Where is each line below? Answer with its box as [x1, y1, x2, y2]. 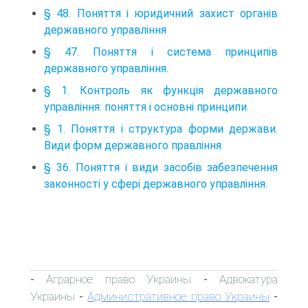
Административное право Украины [87, 289, 269, 303]
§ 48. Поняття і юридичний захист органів [44, 6, 278, 20]
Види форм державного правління [44, 138, 221, 152]
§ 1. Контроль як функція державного [44, 83, 278, 97]
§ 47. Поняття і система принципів [44, 45, 278, 58]
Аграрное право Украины [46, 272, 192, 286]
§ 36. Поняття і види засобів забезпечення [44, 160, 278, 174]
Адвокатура [219, 272, 278, 286]
